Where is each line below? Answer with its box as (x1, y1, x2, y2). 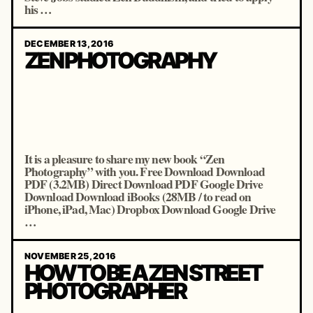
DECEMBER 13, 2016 (24, 38, 115, 49)
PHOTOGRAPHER (24, 277, 186, 305)
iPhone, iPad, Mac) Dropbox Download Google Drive (24, 200, 276, 218)
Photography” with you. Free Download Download (24, 162, 265, 180)
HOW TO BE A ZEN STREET (24, 259, 262, 287)
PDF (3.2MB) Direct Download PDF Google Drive (24, 175, 263, 193)
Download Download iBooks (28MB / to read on (24, 187, 252, 205)
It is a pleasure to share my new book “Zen (24, 150, 225, 168)
